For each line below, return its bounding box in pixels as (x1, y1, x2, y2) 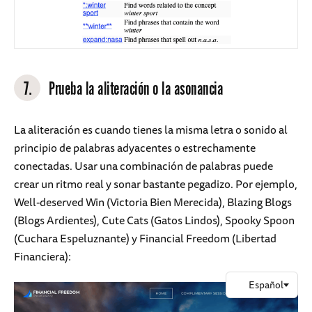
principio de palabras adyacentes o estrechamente (14, 138, 256, 157)
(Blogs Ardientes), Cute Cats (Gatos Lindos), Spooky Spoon (14, 210, 295, 229)
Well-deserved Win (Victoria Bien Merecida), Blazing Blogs (14, 192, 292, 211)
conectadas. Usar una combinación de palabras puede (14, 156, 273, 175)
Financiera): (14, 247, 71, 265)
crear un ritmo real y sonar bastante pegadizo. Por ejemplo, (14, 174, 297, 193)
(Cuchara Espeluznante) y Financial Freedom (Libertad (14, 228, 276, 247)
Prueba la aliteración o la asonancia (49, 77, 223, 101)
